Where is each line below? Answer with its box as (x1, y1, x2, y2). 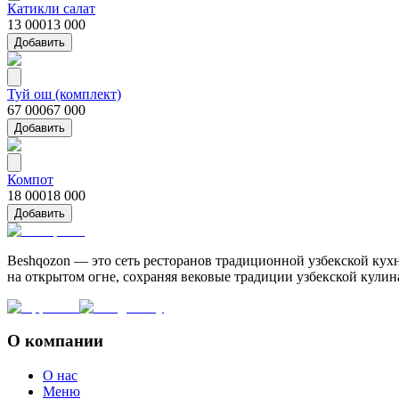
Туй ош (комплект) (7, 85, 121, 102)
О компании (7, 331, 103, 351)
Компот (7, 171, 53, 187)
